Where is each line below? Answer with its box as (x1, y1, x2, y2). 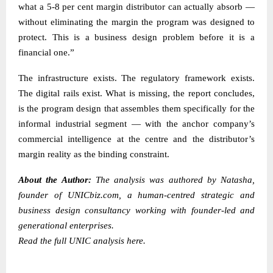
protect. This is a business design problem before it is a (18, 32, 255, 42)
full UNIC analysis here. (52, 235, 146, 246)
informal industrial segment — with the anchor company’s (18, 118, 255, 129)
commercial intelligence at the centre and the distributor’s (18, 133, 255, 144)
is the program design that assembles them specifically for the (18, 103, 255, 113)
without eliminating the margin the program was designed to (18, 16, 255, 27)
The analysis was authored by (91, 174, 221, 185)
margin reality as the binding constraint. (18, 149, 169, 159)
